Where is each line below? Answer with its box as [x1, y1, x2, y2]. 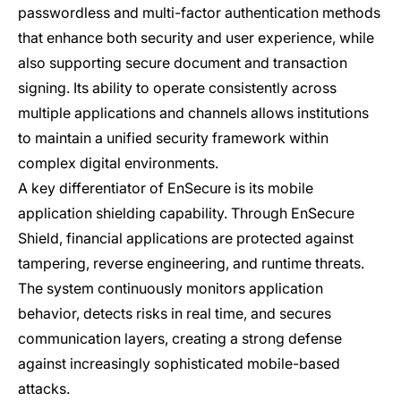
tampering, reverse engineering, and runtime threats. [18, 253, 364, 272]
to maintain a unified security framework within [18, 128, 328, 147]
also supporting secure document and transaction [18, 53, 347, 72]
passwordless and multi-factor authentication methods [18, 3, 380, 21]
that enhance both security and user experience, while [18, 28, 374, 47]
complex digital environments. [18, 153, 218, 172]
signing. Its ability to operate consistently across [18, 78, 337, 97]
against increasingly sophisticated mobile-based [18, 354, 340, 372]
